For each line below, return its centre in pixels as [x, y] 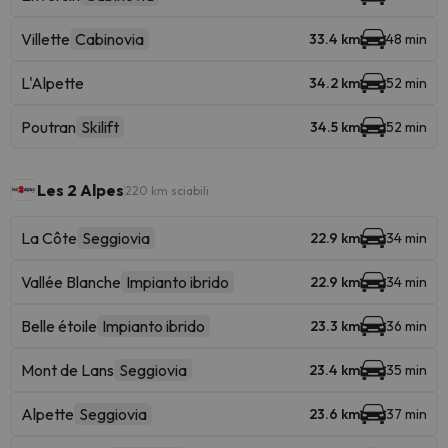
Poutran [48, 127]
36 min [406, 326]
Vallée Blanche [71, 282]
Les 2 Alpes [80, 190]
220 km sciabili [167, 190]
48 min [406, 39]
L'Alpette [52, 83]
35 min [406, 370]
